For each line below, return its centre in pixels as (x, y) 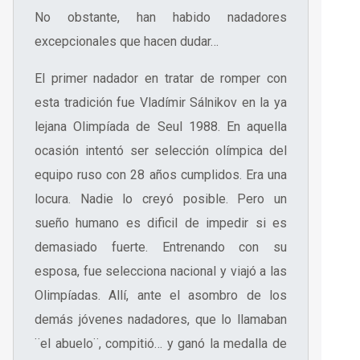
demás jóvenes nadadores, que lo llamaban (161, 320)
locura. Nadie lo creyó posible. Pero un (161, 199)
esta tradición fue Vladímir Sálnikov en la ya (161, 103)
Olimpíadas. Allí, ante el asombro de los (161, 296)
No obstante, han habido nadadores (161, 18)
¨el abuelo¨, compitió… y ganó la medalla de (161, 344)
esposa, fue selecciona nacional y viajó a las (161, 272)
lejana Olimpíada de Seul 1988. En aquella (161, 127)
